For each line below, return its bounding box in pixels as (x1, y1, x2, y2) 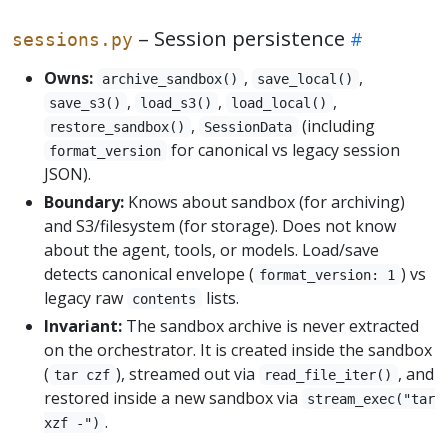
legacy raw (44, 286, 127, 309)
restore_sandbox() (49, 118, 186, 135)
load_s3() (140, 94, 213, 111)
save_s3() (49, 94, 122, 111)
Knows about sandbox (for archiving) (124, 190, 405, 213)
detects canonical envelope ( (44, 262, 254, 285)
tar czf (54, 366, 111, 383)
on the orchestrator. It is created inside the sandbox (44, 338, 432, 361)
